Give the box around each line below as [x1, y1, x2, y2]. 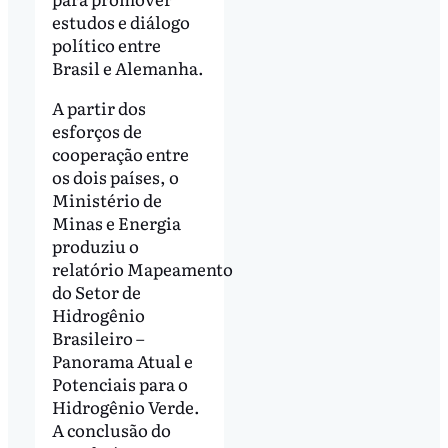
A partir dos [51, 94, 146, 120]
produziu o [51, 232, 139, 258]
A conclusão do [51, 416, 171, 442]
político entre [51, 31, 161, 57]
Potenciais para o [51, 370, 188, 396]
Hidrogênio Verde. [51, 393, 200, 419]
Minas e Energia [51, 209, 181, 235]
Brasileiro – [51, 324, 144, 350]
